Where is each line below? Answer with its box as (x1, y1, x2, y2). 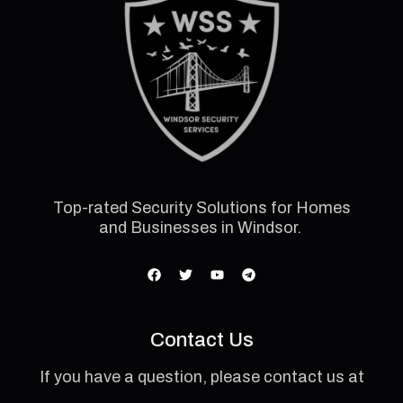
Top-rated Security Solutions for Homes (52, 199, 351, 218)
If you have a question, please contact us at (39, 368, 364, 387)
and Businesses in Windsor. (98, 219, 305, 237)
